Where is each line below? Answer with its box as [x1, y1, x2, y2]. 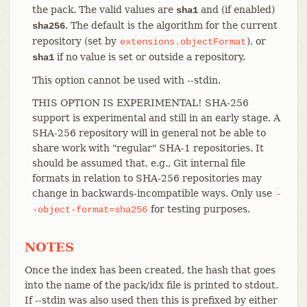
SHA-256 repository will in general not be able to [32, 127, 266, 138]
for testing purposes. [147, 203, 250, 214]
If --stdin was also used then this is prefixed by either [24, 294, 278, 306]
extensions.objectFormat [119, 36, 246, 47]
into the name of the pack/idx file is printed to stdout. [24, 279, 278, 291]
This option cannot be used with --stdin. [32, 74, 221, 86]
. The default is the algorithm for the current [64, 19, 278, 31]
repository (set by [32, 35, 119, 47]
